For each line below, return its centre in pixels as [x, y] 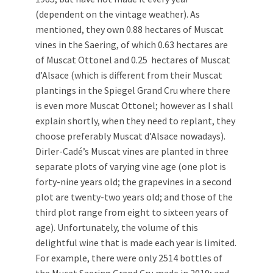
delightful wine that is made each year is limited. [136, 243]
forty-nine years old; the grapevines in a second [133, 182]
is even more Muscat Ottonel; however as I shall [134, 106]
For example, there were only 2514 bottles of [129, 258]
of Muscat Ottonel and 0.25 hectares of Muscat [133, 60]
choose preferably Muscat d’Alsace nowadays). [130, 136]
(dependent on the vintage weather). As [118, 14]
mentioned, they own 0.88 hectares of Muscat [129, 30]
